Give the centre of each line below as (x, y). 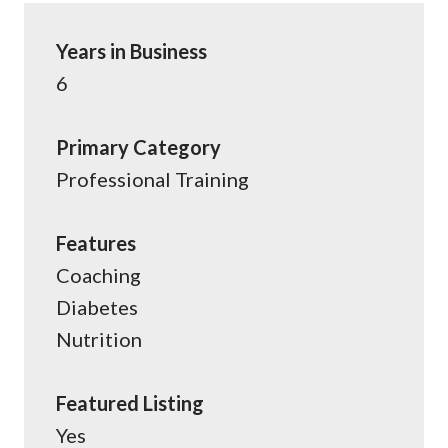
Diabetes (97, 307)
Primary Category (138, 147)
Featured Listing (130, 403)
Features (96, 243)
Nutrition (99, 339)
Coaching (98, 275)
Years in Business (131, 51)
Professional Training (152, 179)
